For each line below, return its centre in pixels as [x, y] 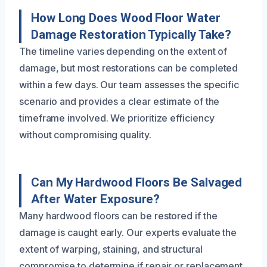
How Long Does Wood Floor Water [126, 18]
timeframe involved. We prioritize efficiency [117, 118]
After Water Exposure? [96, 199]
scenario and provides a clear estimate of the [119, 101]
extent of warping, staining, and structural [111, 249]
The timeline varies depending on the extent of [123, 51]
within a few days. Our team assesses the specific [129, 84]
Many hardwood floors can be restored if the [118, 215]
